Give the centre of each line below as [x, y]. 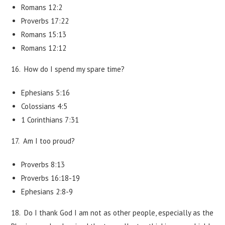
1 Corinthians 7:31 [50, 120]
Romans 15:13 [44, 34]
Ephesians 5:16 [46, 93]
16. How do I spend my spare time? [68, 69]
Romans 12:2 [42, 7]
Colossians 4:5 [44, 106]
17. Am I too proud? [43, 141]
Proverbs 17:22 [45, 21]
